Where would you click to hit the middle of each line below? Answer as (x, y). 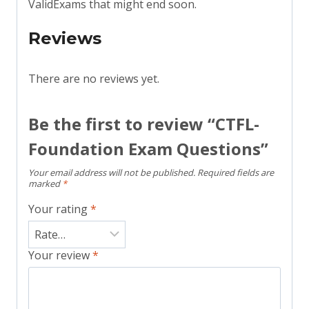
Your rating (59, 209)
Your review (60, 256)
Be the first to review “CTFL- (144, 124)
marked (45, 184)
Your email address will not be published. (112, 173)
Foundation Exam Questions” (148, 149)
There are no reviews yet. (94, 79)
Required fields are (236, 173)
